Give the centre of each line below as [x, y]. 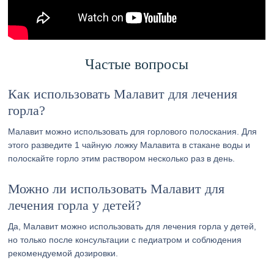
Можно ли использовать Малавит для [117, 189]
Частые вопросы [137, 64]
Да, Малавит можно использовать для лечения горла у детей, [132, 226]
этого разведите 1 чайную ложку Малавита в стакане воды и [129, 145]
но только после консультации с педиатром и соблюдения [125, 240]
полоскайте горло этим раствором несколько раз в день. [122, 158]
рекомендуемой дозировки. [63, 253]
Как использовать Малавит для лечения [123, 94]
